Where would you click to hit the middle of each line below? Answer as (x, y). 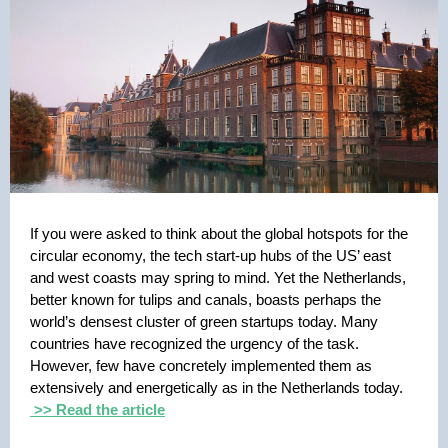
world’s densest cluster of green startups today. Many (204, 321)
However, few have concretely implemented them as (201, 365)
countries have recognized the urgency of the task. (194, 343)
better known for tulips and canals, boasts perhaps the (205, 299)
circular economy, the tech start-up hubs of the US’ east (210, 255)
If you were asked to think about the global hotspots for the (219, 233)
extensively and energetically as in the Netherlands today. (218, 387)
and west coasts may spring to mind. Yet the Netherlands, (218, 277)
